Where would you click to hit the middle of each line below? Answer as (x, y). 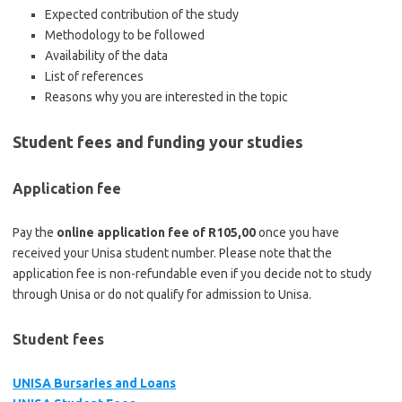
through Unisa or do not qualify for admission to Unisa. (162, 294)
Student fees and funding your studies (158, 142)
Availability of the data (106, 56)
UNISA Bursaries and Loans (94, 383)
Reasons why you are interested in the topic (166, 97)
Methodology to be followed (125, 35)
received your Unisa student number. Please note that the (172, 253)
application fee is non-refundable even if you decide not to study (192, 274)
